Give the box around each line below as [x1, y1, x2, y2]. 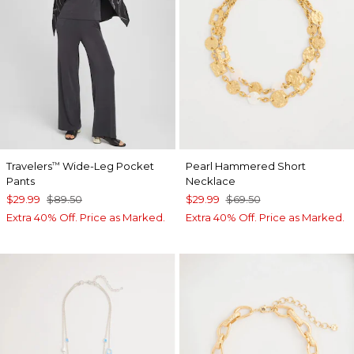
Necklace [185, 174, 235, 187]
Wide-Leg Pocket [60, 159, 154, 172]
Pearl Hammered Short [185, 159, 306, 172]
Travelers [6, 159, 52, 172]
